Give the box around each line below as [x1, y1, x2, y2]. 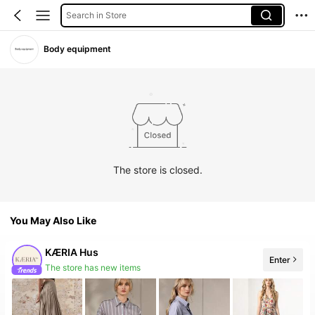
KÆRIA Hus [45, 246, 99, 259]
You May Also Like [10, 214, 97, 227]
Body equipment [44, 44, 112, 55]
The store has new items [45, 262, 141, 273]
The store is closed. [112, 163, 202, 176]
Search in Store [65, 9, 127, 20]
